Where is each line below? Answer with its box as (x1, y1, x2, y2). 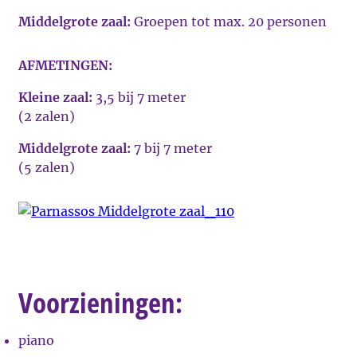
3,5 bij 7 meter (92, 89, 186, 105)
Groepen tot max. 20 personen (131, 14, 327, 29)
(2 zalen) (18, 108, 75, 124)
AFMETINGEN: (18, 57, 112, 73)
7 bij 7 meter (131, 140, 212, 156)
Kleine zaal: (18, 89, 92, 105)
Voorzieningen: (18, 283, 182, 322)
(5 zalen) (18, 159, 75, 175)
